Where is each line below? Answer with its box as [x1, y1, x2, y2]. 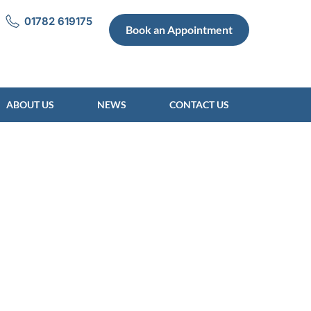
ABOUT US [6, 99, 54, 110]
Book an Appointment [126, 23, 233, 36]
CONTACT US [169, 99, 229, 110]
